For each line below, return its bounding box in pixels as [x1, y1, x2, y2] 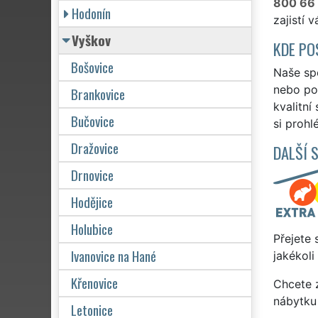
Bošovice [71, 56, 114, 77]
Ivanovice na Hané [71, 245, 156, 266]
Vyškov [72, 29, 111, 50]
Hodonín [72, 2, 111, 23]
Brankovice [71, 83, 125, 104]
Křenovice [71, 272, 118, 293]
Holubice [71, 218, 113, 239]
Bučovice [71, 110, 114, 131]
